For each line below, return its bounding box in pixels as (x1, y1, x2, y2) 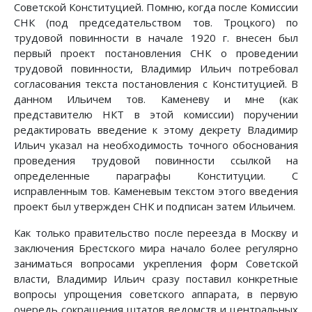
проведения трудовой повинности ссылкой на (14, 153, 298, 168)
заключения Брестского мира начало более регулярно (14, 241, 298, 256)
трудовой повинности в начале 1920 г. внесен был (14, 31, 298, 45)
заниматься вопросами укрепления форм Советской (14, 256, 298, 271)
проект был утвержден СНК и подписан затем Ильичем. (14, 199, 295, 214)
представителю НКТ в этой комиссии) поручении (14, 107, 298, 122)
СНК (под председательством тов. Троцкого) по (14, 15, 298, 30)
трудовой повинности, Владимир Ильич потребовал (14, 61, 298, 76)
